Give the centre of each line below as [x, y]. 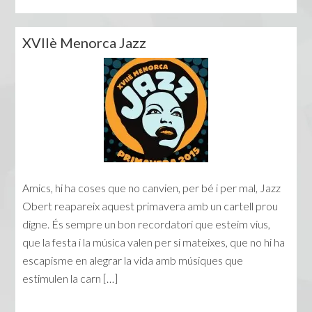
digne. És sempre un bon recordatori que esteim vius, [147, 224]
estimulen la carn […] [70, 279]
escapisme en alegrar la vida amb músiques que [133, 260]
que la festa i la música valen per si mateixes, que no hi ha [154, 242]
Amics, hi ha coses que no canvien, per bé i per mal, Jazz [152, 188]
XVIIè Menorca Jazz [85, 43]
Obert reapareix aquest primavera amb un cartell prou [150, 206]
